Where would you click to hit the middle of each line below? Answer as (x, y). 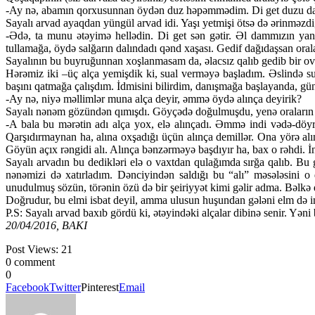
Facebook (27, 287)
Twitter (65, 287)
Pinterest (100, 287)
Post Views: (32, 249)
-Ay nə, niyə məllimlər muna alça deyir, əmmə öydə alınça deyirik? (154, 98)
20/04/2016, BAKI (46, 225)
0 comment (30, 262)
